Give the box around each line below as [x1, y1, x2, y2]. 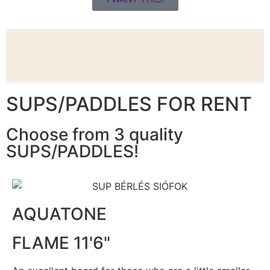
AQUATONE [12, 203, 107, 224]
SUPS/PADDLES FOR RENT [6, 92, 252, 116]
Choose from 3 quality [6, 124, 183, 145]
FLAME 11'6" [12, 232, 110, 253]
